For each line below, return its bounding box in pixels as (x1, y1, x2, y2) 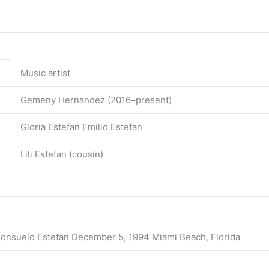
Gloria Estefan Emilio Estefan (20, 121, 142, 133)
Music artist (20, 67, 70, 79)
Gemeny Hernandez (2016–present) (20, 94, 172, 106)
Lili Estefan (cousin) (20, 148, 103, 160)
